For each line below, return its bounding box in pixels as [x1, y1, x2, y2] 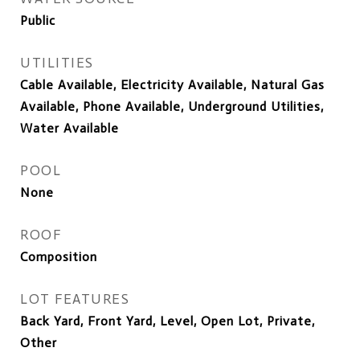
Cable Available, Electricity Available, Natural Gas [20, 77, 325, 92]
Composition [20, 249, 97, 264]
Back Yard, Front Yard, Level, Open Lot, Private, [20, 313, 315, 329]
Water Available [20, 121, 119, 136]
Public [20, 13, 55, 28]
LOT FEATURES [20, 291, 129, 307]
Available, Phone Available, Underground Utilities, [20, 99, 324, 114]
